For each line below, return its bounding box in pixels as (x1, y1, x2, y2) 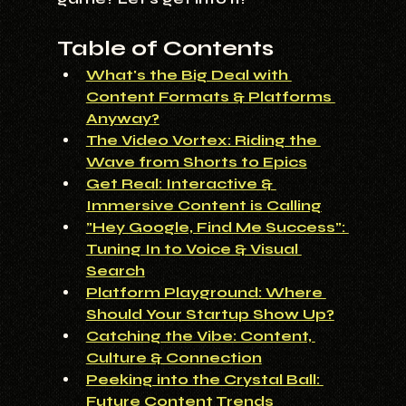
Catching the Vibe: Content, (85, 327, 315, 345)
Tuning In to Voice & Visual (85, 240, 302, 258)
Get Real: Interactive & (85, 175, 276, 193)
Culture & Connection (85, 349, 262, 367)
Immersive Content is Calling (85, 197, 322, 215)
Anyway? (85, 110, 159, 128)
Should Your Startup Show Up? (85, 305, 334, 324)
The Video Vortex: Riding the (85, 131, 321, 150)
